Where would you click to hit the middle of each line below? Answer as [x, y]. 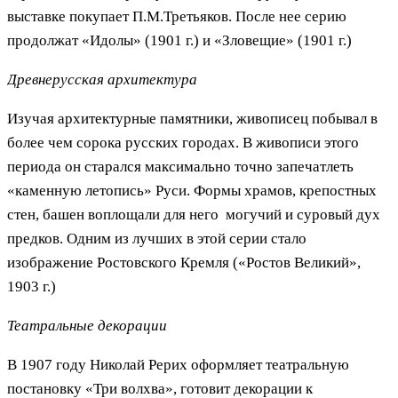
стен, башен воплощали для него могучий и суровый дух [194, 214]
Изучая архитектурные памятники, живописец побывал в [192, 118]
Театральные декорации [87, 325]
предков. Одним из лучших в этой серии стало [157, 238]
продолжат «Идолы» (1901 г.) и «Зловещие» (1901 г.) [179, 40]
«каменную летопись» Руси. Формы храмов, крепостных [192, 190]
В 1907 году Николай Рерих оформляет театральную [178, 364]
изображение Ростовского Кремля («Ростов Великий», [184, 262]
